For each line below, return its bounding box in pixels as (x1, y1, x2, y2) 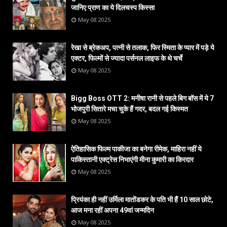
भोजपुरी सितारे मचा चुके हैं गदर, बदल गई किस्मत (71, 104, 188, 113)
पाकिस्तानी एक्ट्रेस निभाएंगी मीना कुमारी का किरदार (71, 155, 194, 164)
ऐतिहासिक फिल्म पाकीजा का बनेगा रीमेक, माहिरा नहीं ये (71, 144, 202, 153)
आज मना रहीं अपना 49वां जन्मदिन (71, 206, 154, 214)
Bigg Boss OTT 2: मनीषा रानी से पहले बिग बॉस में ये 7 (71, 94, 214, 102)
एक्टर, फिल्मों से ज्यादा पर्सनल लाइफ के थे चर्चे (71, 54, 182, 62)
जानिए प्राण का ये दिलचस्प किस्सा (71, 3, 155, 12)
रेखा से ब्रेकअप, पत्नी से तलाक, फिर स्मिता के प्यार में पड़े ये (71, 43, 214, 52)
